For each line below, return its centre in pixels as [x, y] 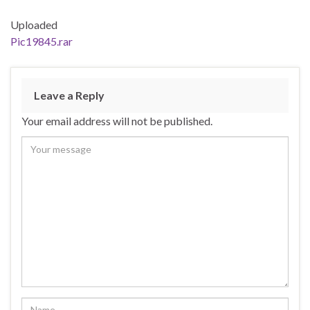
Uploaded [34, 25]
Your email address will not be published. [117, 121]
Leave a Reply [69, 95]
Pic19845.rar [42, 42]
